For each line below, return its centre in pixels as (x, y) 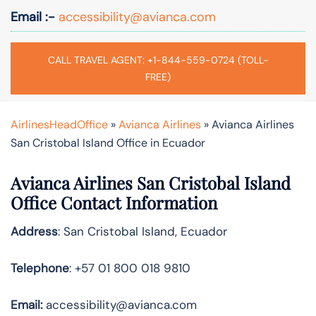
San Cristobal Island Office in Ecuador (108, 142)
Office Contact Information (114, 202)
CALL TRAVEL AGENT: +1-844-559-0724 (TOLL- (158, 60)
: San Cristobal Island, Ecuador (142, 231)
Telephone (40, 268)
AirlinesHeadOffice (59, 124)
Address (34, 231)
